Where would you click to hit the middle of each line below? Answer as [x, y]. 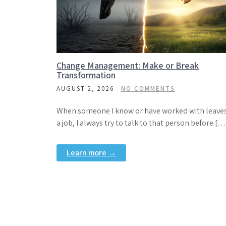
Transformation [86, 75]
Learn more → [91, 153]
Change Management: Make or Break [128, 65]
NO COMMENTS [148, 89]
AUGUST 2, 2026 [86, 89]
